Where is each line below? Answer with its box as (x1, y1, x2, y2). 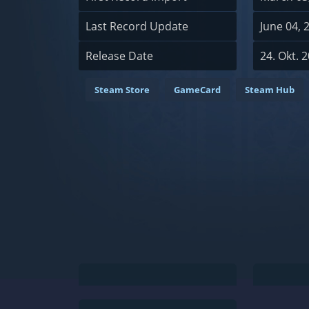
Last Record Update (86, 19, 188, 34)
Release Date (86, 48, 153, 63)
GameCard (174, 83, 221, 96)
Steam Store (94, 83, 150, 96)
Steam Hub (245, 83, 295, 96)
